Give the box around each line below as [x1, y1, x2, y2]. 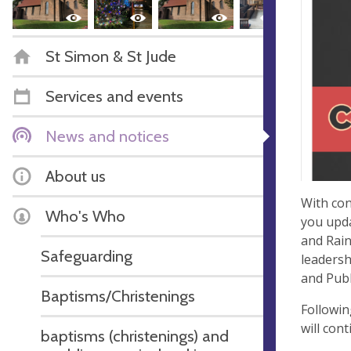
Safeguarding [41, 245, 132, 266]
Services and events [45, 85, 183, 106]
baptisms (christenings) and [41, 325, 229, 346]
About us [45, 165, 106, 186]
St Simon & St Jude [45, 45, 176, 66]
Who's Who [45, 205, 125, 226]
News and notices [45, 125, 169, 146]
